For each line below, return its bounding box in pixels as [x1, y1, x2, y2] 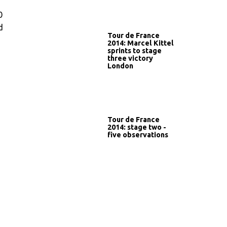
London [107, 61, 133, 70]
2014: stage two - [107, 123, 166, 131]
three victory [107, 54, 153, 62]
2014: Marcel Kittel [107, 39, 174, 47]
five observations [107, 130, 168, 139]
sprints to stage [107, 46, 162, 55]
